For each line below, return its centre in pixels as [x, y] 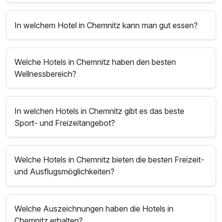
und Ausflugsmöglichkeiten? [65, 172]
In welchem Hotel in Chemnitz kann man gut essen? [106, 25]
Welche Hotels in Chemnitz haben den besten [95, 62]
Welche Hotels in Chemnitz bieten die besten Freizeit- [110, 160]
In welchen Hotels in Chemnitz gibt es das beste [100, 111]
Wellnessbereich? [46, 74]
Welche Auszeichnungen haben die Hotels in [94, 209]
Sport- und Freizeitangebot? [65, 123]
